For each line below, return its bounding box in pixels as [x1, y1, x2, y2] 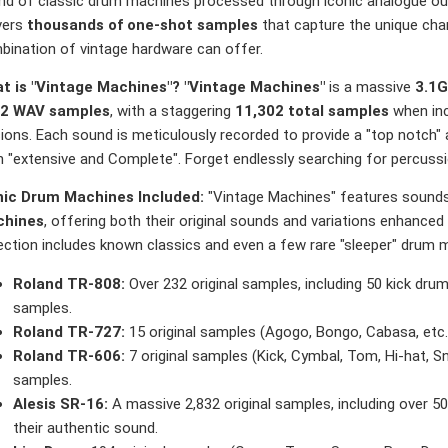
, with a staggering [110, 101, 235, 120]
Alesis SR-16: [13, 394, 108, 413]
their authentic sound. [13, 418, 158, 437]
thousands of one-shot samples [27, 15, 258, 34]
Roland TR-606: [13, 346, 125, 365]
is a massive [325, 77, 415, 96]
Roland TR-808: [13, 274, 125, 293]
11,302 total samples [235, 101, 389, 120]
